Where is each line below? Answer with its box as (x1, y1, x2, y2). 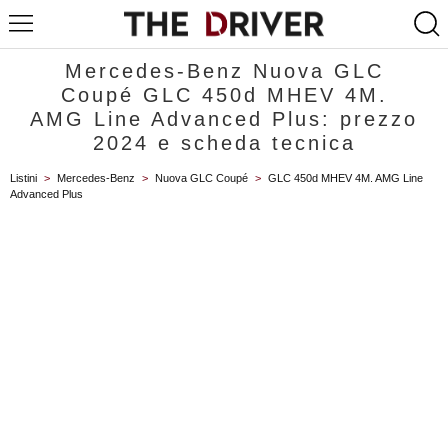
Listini (10, 172, 37, 184)
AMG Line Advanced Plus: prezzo (30, 108, 418, 130)
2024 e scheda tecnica (92, 132, 356, 154)
